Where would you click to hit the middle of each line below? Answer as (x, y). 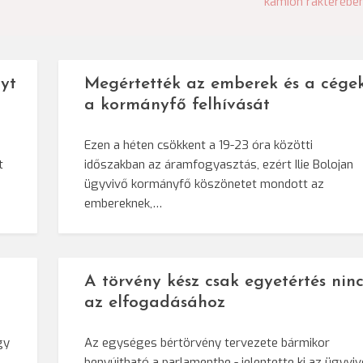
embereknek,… (124, 204)
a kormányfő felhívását (177, 105)
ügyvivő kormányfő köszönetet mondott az (205, 184)
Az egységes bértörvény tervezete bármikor (207, 343)
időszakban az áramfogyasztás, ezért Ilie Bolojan (219, 165)
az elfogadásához (155, 303)
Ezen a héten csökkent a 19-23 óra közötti (199, 145)
